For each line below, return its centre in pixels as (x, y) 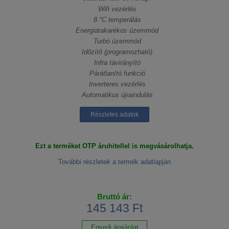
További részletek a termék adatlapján (114, 162)
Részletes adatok (114, 115)
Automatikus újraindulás (117, 95)
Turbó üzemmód (117, 41)
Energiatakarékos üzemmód (117, 31)
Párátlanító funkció (117, 74)
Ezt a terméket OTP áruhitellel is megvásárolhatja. (114, 146)
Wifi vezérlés (117, 9)
